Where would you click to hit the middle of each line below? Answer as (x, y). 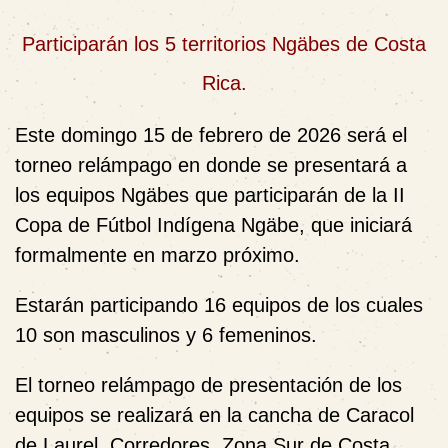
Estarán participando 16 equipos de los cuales (219, 304)
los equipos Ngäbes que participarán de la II (210, 194)
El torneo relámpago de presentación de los (208, 384)
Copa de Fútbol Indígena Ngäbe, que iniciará (213, 224)
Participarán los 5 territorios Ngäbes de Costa (224, 43)
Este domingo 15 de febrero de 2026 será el (211, 134)
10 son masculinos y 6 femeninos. (166, 334)
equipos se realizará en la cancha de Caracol (214, 414)
